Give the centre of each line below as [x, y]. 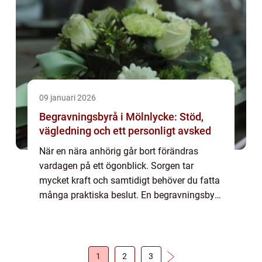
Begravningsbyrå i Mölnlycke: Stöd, [121, 117]
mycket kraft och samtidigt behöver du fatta [130, 180]
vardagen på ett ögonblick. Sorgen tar [116, 166]
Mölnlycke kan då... [79, 210]
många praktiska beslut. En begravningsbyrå [131, 195]
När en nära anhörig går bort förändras [119, 151]
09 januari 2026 [68, 98]
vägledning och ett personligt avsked [125, 131]
